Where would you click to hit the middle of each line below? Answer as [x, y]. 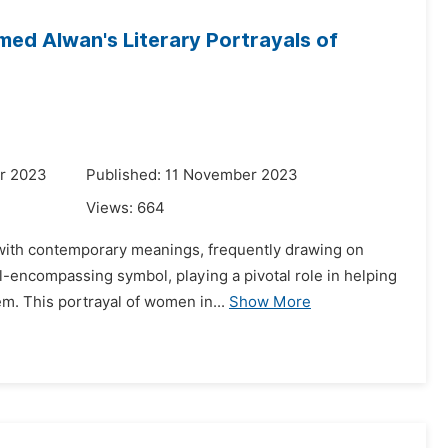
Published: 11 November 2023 [192, 175]
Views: [111, 208]
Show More [270, 302]
